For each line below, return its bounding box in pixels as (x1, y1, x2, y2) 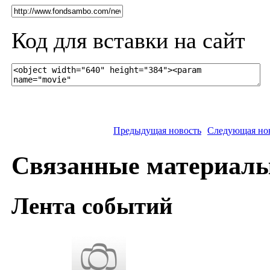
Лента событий (11, 192, 172, 219)
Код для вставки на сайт (11, 27, 245, 53)
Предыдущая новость (113, 125, 201, 136)
